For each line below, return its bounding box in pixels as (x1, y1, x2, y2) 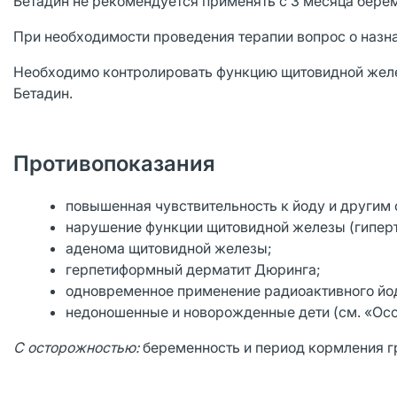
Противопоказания (13, 151, 215, 176)
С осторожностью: (13, 339, 139, 356)
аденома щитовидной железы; (66, 239, 273, 257)
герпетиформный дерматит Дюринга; (66, 261, 322, 278)
